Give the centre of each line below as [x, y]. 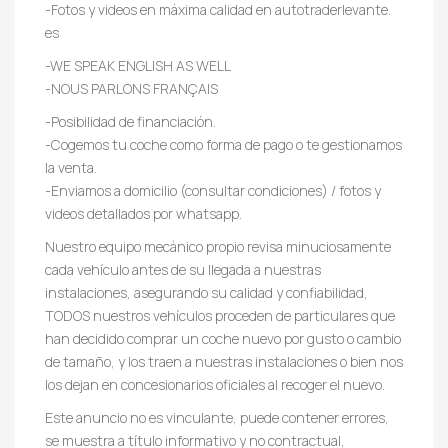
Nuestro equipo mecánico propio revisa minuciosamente [218, 246]
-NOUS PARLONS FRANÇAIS [131, 88]
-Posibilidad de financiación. [130, 121]
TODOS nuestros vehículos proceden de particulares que [220, 315]
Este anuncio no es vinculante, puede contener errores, [217, 417]
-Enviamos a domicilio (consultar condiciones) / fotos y [213, 190]
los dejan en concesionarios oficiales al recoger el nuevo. [215, 384]
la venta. [71, 167]
